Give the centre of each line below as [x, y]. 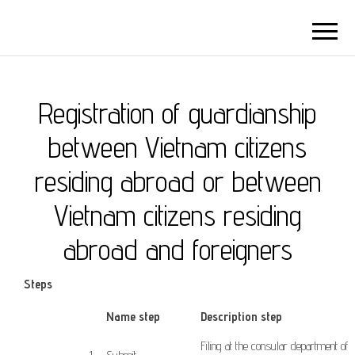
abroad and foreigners [177, 249]
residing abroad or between [177, 181]
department [314, 346]
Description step [241, 317]
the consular [261, 346]
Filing [211, 346]
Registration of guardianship [177, 113]
